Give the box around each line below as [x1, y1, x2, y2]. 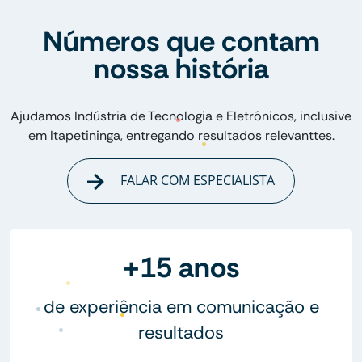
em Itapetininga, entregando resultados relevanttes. [27, 127, 335, 145]
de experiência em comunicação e [43, 294, 319, 318]
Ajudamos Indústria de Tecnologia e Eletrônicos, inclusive [11, 107, 351, 125]
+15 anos [122, 248, 240, 286]
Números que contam [42, 23, 320, 61]
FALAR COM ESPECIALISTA [116, 171, 275, 190]
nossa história [93, 50, 269, 88]
